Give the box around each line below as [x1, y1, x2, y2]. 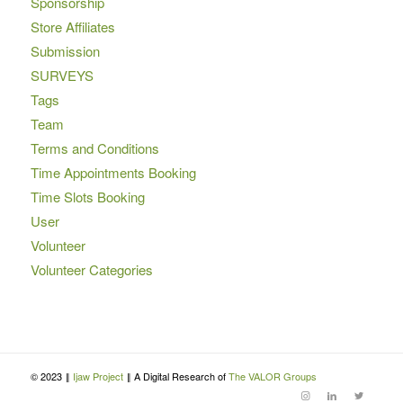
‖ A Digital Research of [125, 368, 228, 383]
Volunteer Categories [30, 259, 153, 279]
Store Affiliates [30, 16, 115, 36]
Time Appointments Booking [30, 162, 196, 182]
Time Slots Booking [30, 186, 145, 206]
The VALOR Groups [228, 368, 317, 383]
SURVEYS [30, 65, 94, 85]
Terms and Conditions [30, 138, 159, 157]
